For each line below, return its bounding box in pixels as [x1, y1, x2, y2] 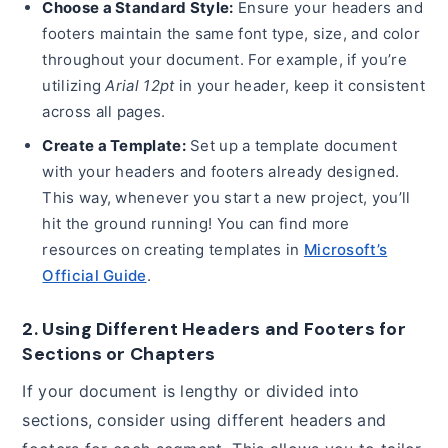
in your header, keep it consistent [174, 75, 425, 95]
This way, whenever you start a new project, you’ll [42, 187, 411, 207]
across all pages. [42, 101, 166, 121]
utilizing [42, 75, 106, 95]
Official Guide [42, 265, 147, 285]
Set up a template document [185, 135, 397, 155]
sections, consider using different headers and [22, 409, 387, 430]
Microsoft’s [303, 239, 388, 259]
